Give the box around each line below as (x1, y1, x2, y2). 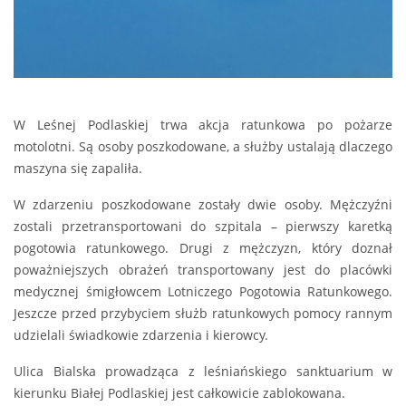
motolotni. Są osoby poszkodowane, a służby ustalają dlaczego (14, 138, 392, 156)
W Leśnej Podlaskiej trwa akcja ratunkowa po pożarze (14, 116, 392, 134)
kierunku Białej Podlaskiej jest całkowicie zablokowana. (14, 384, 345, 402)
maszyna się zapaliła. (14, 159, 142, 178)
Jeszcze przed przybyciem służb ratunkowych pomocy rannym (14, 304, 392, 323)
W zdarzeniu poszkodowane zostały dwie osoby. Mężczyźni (14, 196, 392, 214)
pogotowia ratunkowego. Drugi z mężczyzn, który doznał (14, 239, 392, 257)
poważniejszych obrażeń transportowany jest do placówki (14, 261, 392, 279)
